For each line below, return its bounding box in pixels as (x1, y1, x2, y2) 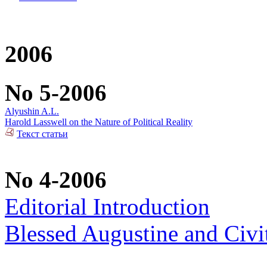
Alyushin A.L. (5, 106, 59, 117)
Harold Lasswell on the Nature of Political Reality (5, 117, 193, 128)
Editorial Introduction (5, 194, 210, 220)
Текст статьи (17, 129, 68, 139)
